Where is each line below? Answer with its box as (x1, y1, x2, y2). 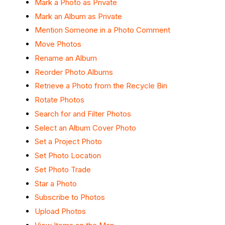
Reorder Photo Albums (35, 67, 113, 77)
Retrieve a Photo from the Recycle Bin (35, 81, 167, 91)
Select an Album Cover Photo (35, 123, 136, 133)
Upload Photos (35, 206, 86, 216)
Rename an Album (35, 53, 97, 63)
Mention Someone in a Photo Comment (35, 25, 170, 35)
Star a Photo (35, 178, 77, 188)
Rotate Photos (35, 95, 84, 105)
